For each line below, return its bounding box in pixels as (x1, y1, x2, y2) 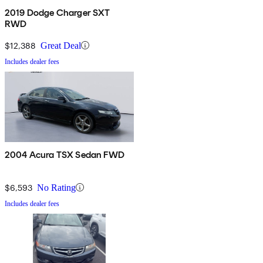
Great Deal (41, 40, 81, 50)
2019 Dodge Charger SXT (5, 6, 110, 18)
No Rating (37, 182, 76, 193)
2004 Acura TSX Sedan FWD (5, 149, 124, 160)
